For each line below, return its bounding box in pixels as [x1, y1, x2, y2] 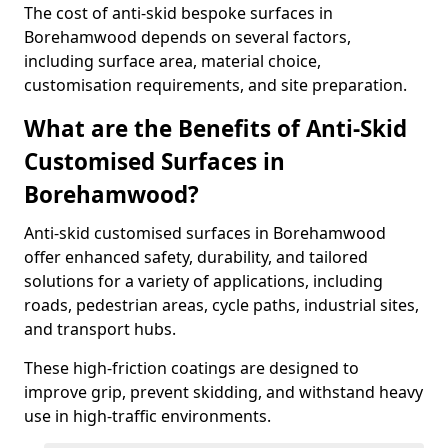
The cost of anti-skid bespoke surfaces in [24, 2, 333, 24]
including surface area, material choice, [24, 50, 321, 72]
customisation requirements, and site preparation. [24, 74, 407, 96]
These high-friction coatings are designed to [24, 357, 359, 379]
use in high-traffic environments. [24, 405, 271, 427]
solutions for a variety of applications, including [24, 270, 383, 292]
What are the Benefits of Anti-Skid [24, 113, 407, 144]
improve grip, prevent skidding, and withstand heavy [24, 381, 423, 403]
